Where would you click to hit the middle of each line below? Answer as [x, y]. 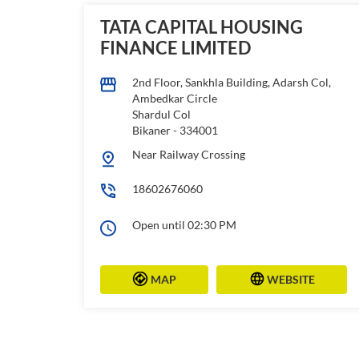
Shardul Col [161, 114]
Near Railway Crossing [188, 154]
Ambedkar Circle [174, 98]
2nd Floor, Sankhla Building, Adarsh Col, [231, 82]
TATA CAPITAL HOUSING [201, 26]
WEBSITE [290, 279]
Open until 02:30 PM [184, 224]
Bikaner [151, 130]
